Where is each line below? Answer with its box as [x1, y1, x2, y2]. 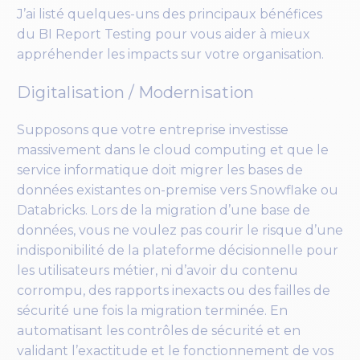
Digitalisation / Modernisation [17, 82, 254, 102]
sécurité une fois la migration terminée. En [17, 303, 288, 319]
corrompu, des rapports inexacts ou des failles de [17, 283, 330, 299]
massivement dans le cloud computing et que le [17, 142, 329, 158]
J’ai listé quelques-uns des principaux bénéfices [17, 6, 322, 22]
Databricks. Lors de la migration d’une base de [17, 202, 310, 219]
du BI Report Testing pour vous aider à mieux [17, 26, 310, 42]
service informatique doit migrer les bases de [17, 162, 303, 178]
